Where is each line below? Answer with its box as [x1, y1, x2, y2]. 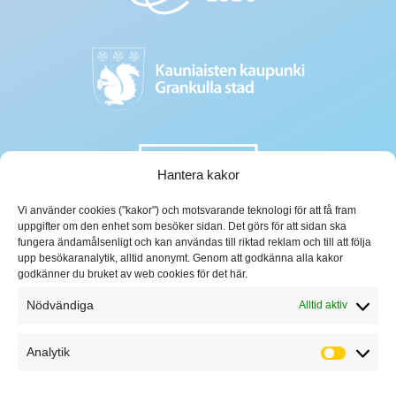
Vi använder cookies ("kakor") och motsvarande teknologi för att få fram [18, 204, 356, 217]
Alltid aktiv [299, 299, 347, 311]
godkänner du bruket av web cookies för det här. [18, 268, 247, 280]
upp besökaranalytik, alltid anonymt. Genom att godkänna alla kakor [18, 252, 343, 264]
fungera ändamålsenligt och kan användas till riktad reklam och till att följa [18, 236, 371, 248]
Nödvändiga [27, 298, 94, 312]
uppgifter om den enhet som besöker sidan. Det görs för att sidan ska [18, 220, 346, 232]
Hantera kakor [156, 167, 240, 182]
